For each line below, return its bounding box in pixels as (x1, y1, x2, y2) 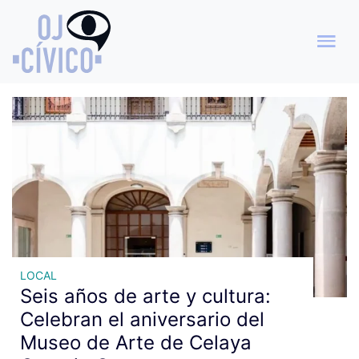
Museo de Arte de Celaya (20, 330, 252, 354)
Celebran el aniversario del (20, 307, 264, 331)
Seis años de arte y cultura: (20, 284, 271, 308)
